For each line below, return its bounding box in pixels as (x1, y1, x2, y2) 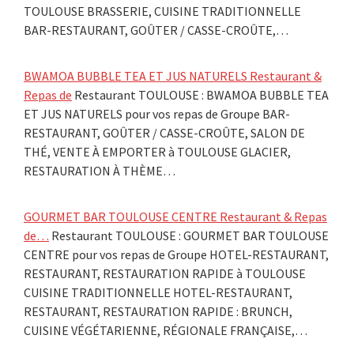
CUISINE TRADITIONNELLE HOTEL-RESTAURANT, (24, 284, 292, 300)
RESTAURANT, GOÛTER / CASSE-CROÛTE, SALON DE (24, 124, 305, 141)
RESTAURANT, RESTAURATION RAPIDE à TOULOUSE (24, 265, 306, 281)
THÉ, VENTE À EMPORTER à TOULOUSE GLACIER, (24, 143, 291, 160)
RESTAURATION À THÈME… (24, 162, 175, 179)
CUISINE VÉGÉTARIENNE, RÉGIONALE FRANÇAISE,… (24, 322, 307, 338)
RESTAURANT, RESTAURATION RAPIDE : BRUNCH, (24, 303, 292, 319)
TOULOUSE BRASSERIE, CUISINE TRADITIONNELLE (24, 2, 301, 19)
